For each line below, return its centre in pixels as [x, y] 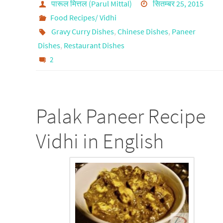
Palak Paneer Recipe [121, 116]
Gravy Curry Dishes [82, 31]
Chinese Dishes [143, 31]
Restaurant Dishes [94, 45]
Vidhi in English [100, 141]
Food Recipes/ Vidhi [83, 17]
